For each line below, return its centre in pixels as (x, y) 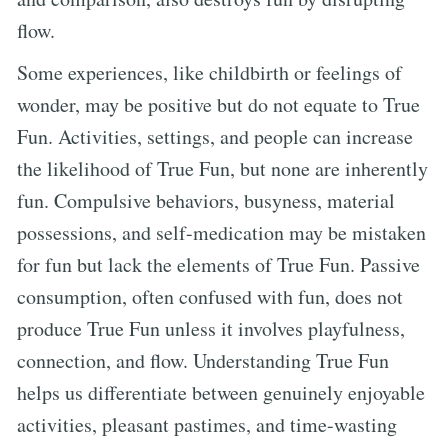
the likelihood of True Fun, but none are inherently (222, 168)
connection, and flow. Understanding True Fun (203, 360)
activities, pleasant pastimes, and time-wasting (207, 424)
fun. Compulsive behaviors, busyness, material (206, 200)
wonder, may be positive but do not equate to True (218, 104)
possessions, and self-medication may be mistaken (221, 232)
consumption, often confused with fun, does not (210, 296)
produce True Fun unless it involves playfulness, (211, 328)
